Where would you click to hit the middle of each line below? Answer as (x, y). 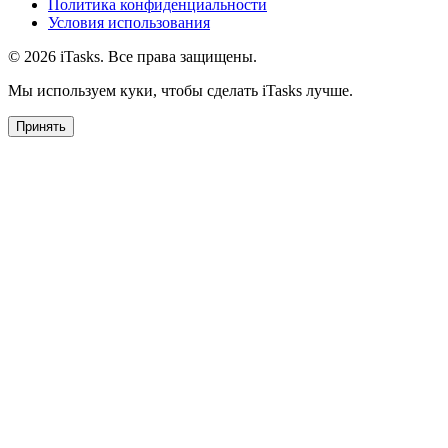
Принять (41, 126)
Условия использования (129, 22)
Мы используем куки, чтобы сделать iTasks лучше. (180, 90)
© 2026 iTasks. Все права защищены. (132, 56)
